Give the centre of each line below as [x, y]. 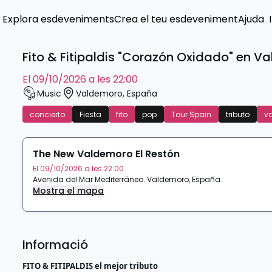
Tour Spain [192, 114]
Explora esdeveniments [58, 19]
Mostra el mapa [69, 191]
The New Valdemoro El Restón [107, 154]
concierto [48, 114]
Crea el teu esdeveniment [176, 19]
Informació [56, 245]
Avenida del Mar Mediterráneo [88, 179]
